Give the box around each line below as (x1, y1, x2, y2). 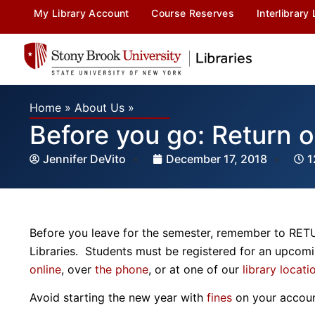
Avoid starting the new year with (30, 290, 203, 305)
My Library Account (34, 7, 129, 19)
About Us (75, 100, 124, 115)
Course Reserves (151, 7, 234, 19)
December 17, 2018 (166, 151, 267, 166)
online (30, 262, 61, 276)
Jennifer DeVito (43, 151, 129, 166)
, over (61, 262, 91, 276)
